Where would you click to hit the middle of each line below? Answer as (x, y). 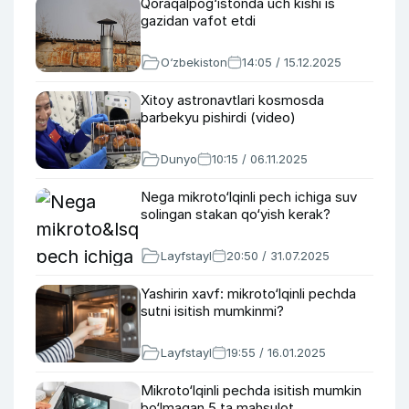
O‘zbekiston (194, 62)
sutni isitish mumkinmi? (212, 311)
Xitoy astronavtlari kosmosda (232, 100)
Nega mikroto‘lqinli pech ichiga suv (249, 197)
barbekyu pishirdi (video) (218, 117)
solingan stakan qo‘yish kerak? (236, 214)
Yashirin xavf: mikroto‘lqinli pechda (248, 294)
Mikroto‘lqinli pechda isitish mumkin (251, 390)
